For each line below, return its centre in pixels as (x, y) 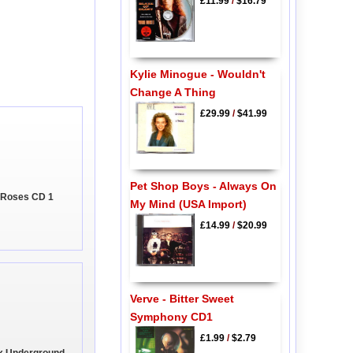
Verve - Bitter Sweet (182, 298)
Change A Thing (173, 92)
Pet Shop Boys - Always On (203, 186)
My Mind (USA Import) (188, 204)
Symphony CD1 (171, 316)
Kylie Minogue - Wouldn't (197, 74)
